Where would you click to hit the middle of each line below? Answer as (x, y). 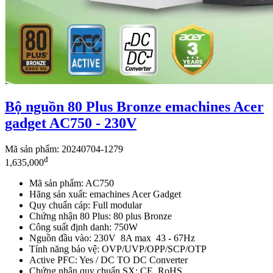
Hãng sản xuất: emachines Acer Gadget (105, 194)
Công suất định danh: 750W (83, 227)
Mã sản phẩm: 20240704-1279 (64, 149)
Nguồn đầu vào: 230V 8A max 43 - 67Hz (112, 238)
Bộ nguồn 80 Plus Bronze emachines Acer (134, 106)
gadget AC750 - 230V (71, 123)
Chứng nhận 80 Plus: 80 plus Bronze (101, 216)
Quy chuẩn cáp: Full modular (86, 205)
